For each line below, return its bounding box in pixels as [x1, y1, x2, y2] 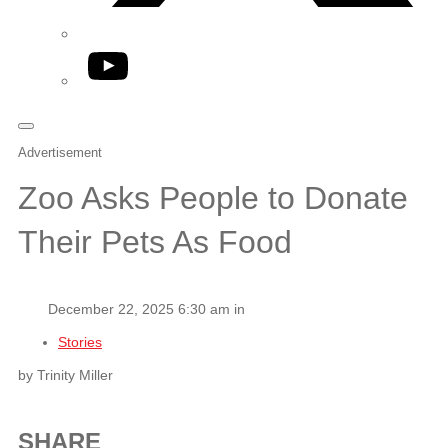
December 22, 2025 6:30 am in [48, 300, 245, 317]
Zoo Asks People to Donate [18, 180, 408, 217]
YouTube [87, 48, 151, 65]
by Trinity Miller [18, 366, 113, 383]
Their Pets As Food [18, 224, 292, 261]
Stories [58, 333, 102, 350]
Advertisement [18, 145, 102, 160]
